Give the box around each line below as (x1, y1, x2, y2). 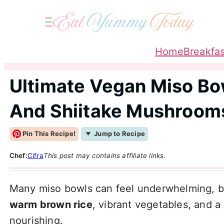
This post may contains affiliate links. (43, 151, 166, 159)
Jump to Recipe (92, 129, 145, 138)
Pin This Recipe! (20, 129, 76, 138)
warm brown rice (9, 198, 92, 210)
